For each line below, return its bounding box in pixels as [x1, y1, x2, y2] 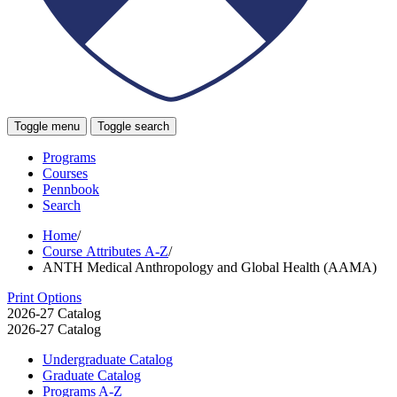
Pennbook [43, 181, 99, 197]
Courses [43, 165, 88, 181]
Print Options [7, 289, 82, 305]
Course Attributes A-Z [43, 243, 168, 259]
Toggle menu [14, 119, 80, 133]
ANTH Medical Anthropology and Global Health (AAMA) [43, 259, 377, 275]
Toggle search [97, 119, 169, 133]
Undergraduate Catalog [43, 351, 173, 367]
